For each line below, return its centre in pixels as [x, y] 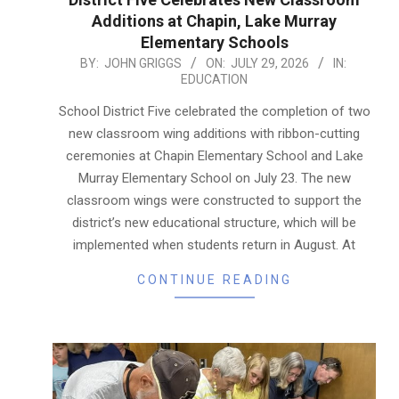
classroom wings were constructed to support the [214, 200]
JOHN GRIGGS [142, 63]
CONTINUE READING [214, 279]
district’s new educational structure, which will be [214, 222]
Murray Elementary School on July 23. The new [214, 178]
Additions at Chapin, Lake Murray [214, 20]
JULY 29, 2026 [269, 63]
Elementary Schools [214, 42]
